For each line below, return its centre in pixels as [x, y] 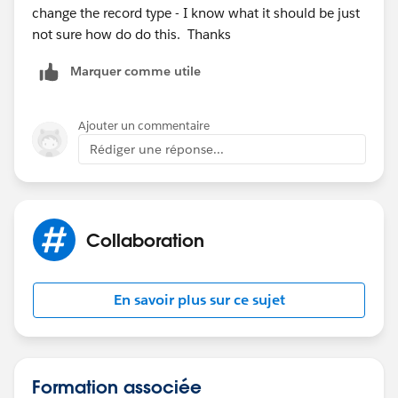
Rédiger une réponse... [157, 149]
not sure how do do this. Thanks [131, 34]
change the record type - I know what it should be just [196, 12]
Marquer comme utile [135, 71]
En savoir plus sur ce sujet [199, 299]
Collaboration [145, 239]
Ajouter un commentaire [144, 125]
